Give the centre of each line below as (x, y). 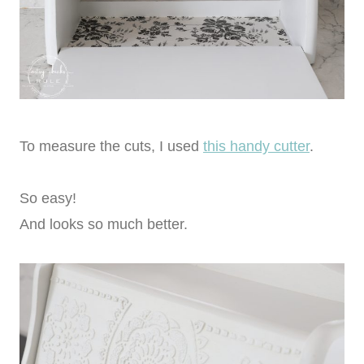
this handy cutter (256, 147)
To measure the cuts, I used (111, 147)
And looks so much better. (104, 225)
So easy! (48, 199)
